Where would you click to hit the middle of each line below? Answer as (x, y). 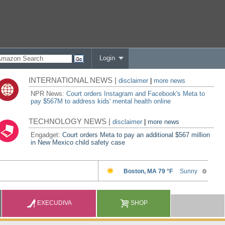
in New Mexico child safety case (78, 142)
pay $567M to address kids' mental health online (101, 101)
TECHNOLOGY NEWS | (71, 121)
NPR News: (49, 94)
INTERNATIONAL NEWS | (74, 80)
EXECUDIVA (54, 203)
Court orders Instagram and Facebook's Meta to (136, 94)
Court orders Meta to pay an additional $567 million (136, 135)
